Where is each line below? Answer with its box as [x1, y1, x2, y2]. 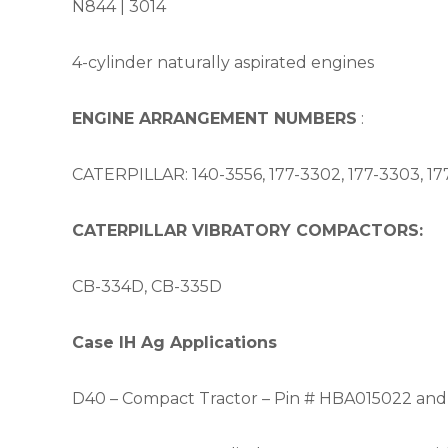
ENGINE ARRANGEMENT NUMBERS [72, 109, 357, 128]
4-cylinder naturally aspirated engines [72, 53, 374, 72]
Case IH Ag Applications [72, 333, 277, 352]
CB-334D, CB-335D [72, 277, 222, 296]
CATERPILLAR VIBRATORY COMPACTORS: [72, 221, 423, 240]
